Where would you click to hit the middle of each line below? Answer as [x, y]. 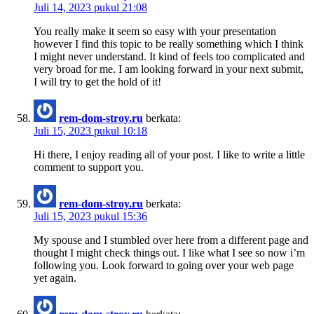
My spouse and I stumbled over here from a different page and [171, 240]
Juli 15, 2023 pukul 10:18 [90, 130]
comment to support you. [89, 167]
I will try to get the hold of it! [97, 81]
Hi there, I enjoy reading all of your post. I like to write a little [169, 154]
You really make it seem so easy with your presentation [155, 31]
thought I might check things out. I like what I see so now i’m [169, 252]
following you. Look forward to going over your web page [164, 265]
